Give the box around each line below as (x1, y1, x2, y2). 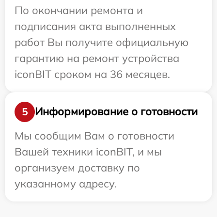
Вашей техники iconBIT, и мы (15, 144, 162, 158)
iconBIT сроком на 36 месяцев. (15, 67, 170, 81)
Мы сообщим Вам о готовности (15, 128, 174, 142)
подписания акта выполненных (15, 19, 176, 33)
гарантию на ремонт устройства (15, 51, 179, 65)
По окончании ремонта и (15, 3, 143, 17)
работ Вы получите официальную (15, 35, 188, 49)
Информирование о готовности (35, 105, 198, 119)
